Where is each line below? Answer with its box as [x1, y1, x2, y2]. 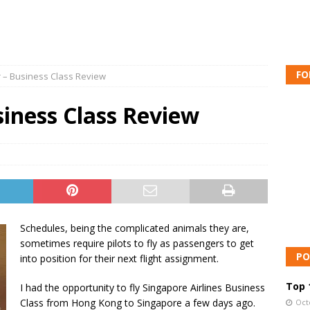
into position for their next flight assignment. [20, 252, 219, 265]
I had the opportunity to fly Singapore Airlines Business [20, 281, 265, 294]
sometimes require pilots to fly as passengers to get [20, 237, 254, 250]
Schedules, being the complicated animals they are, [20, 221, 249, 235]
